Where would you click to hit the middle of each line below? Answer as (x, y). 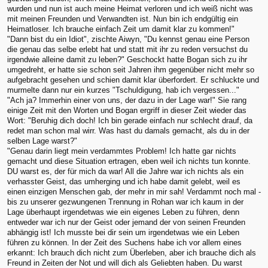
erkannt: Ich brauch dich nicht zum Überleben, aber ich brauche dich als (132, 253)
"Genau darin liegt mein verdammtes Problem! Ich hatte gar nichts (122, 151)
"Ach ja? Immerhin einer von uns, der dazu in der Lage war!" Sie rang (127, 100)
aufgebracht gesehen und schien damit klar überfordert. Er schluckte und (133, 80)
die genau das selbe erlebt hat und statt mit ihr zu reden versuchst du (127, 50)
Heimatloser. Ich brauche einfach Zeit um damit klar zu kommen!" (121, 29)
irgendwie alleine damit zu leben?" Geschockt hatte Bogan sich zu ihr (127, 60)
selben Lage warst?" (42, 141)
